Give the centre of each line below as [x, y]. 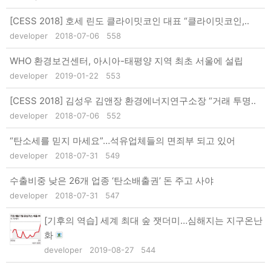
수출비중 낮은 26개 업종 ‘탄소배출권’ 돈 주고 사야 [112, 180]
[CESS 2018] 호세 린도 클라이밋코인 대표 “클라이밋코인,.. [129, 21]
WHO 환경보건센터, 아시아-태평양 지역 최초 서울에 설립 [126, 60]
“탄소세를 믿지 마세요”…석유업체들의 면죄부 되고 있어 [122, 140]
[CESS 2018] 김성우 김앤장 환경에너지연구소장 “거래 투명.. [133, 100]
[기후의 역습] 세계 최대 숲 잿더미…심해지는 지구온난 [153, 220]
